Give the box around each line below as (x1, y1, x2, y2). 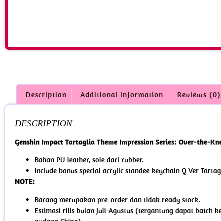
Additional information (80, 89, 163, 99)
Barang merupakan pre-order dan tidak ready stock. (35, 194, 200, 204)
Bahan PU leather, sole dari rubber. (35, 155, 144, 165)
